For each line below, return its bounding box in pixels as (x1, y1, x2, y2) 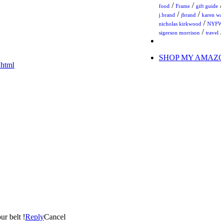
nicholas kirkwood (159, 21, 201, 27)
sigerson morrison (159, 30, 200, 36)
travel (206, 30, 219, 36)
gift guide (196, 3, 218, 9)
